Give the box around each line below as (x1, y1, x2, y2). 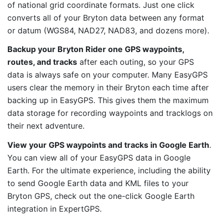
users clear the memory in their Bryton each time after (7, 82, 209, 93)
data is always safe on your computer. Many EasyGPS (7, 70, 208, 80)
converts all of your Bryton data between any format (7, 12, 204, 23)
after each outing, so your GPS (77, 57, 194, 67)
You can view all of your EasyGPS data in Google (7, 153, 191, 163)
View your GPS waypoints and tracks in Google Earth (7, 140, 209, 150)
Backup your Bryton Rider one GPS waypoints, (7, 44, 184, 55)
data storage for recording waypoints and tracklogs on (7, 108, 213, 118)
